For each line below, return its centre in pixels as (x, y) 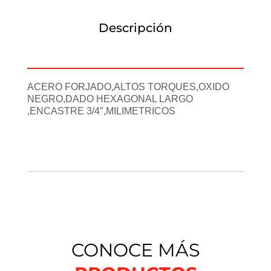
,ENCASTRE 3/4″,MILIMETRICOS (101, 111)
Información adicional (135, 55)
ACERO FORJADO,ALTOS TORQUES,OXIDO (128, 87)
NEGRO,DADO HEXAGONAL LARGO (110, 99)
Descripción (135, 28)
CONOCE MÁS (135, 250)
